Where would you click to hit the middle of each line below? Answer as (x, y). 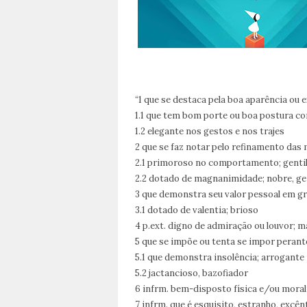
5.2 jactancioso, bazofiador (192, 273)
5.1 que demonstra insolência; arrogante (220, 257)
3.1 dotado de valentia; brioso (197, 210)
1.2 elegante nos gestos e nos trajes (210, 131)
